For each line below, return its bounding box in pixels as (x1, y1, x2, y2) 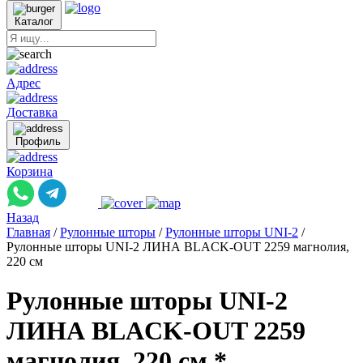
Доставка (6, 105, 58, 119)
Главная (6, 225, 50, 239)
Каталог (15, 15, 53, 28)
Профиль (15, 135, 61, 147)
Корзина (6, 164, 53, 178)
